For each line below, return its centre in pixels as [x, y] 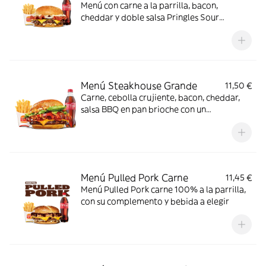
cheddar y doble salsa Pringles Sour [150, 17]
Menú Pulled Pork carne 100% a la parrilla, [163, 189]
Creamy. [96, 29]
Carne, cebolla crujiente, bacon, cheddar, [160, 97]
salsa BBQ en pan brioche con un [143, 109]
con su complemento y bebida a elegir [155, 201]
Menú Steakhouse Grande [139, 85]
